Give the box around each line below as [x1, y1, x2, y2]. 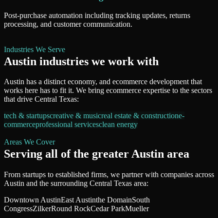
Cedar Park [91, 204, 125, 213]
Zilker [33, 204, 51, 213]
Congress [4, 204, 33, 213]
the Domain [96, 196, 132, 204]
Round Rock [51, 204, 91, 213]
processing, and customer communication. [4, 19, 132, 28]
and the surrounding [24, 179, 90, 188]
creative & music [50, 111, 101, 120]
